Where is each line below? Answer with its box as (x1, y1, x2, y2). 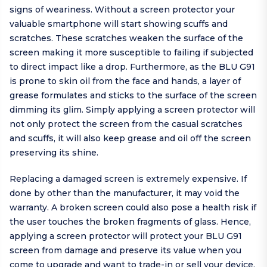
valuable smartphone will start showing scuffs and (10, 18, 228, 30)
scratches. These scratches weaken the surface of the (10, 33, 243, 44)
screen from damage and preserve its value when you (10, 245, 241, 256)
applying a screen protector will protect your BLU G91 (10, 231, 242, 242)
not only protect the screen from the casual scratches (10, 119, 243, 130)
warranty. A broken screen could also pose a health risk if (10, 202, 256, 213)
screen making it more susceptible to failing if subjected (10, 47, 253, 58)
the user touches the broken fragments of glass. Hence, (10, 216, 251, 228)
